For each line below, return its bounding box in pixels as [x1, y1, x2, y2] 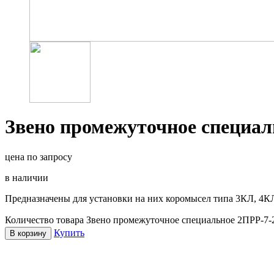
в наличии [5, 172, 48, 183]
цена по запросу [5, 151, 72, 162]
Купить [54, 227, 84, 238]
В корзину [10, 228, 46, 238]
